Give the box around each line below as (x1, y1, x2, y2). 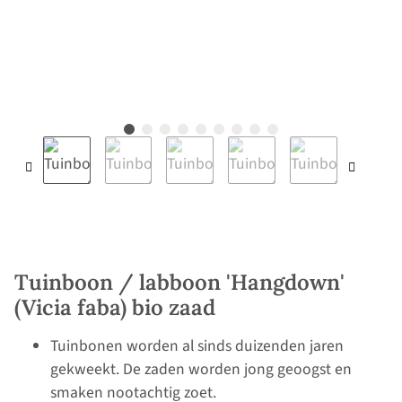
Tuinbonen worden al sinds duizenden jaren (50, 335, 344, 358)
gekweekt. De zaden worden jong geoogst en (50, 358, 352, 381)
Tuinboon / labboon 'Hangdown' (14, 268, 345, 297)
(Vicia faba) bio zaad (14, 293, 215, 322)
